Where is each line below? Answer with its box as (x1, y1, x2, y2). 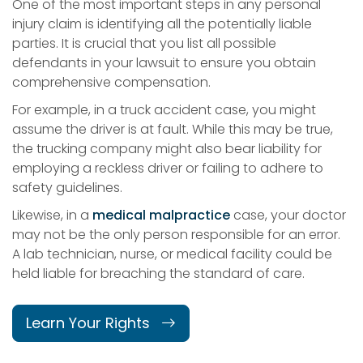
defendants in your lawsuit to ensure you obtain (12, 53, 316, 72)
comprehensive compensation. (12, 72, 211, 92)
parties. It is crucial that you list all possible (12, 33, 276, 53)
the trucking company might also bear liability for (12, 139, 322, 158)
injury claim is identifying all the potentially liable (12, 14, 312, 33)
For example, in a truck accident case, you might (12, 100, 316, 119)
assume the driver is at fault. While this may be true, (12, 119, 333, 139)
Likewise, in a (12, 205, 92, 224)
